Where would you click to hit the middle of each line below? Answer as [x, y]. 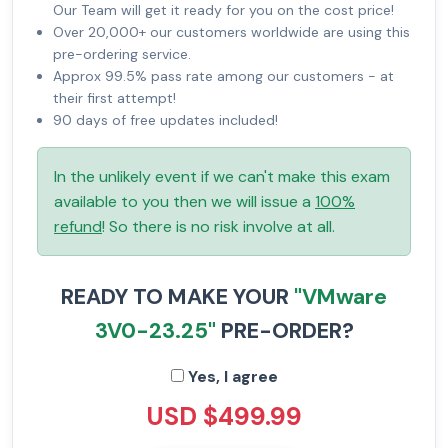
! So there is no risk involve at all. [218, 227]
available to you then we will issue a [184, 202]
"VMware [340, 297]
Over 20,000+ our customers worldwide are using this [231, 32]
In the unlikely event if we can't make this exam [222, 177]
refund [78, 227]
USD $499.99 [224, 417]
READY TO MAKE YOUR [177, 297]
